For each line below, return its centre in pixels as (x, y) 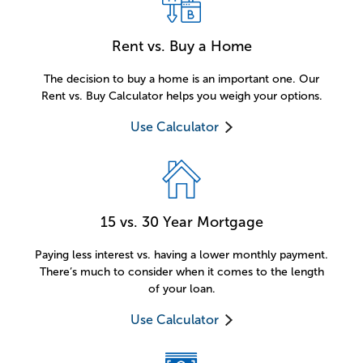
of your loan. (181, 289)
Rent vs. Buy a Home (181, 47)
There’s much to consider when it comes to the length (181, 272)
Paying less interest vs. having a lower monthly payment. (181, 255)
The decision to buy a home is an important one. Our (181, 79)
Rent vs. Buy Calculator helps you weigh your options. (181, 96)
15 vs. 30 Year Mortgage (181, 222)
